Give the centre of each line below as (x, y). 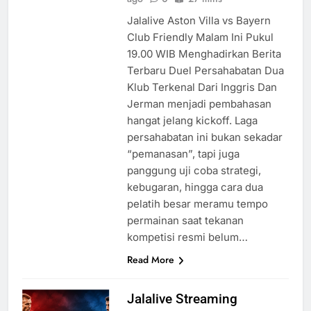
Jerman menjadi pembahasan (199, 104)
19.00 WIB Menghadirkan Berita (204, 54)
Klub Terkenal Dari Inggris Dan (202, 87)
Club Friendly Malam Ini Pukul (200, 37)
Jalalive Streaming (182, 299)
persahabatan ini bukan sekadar (204, 137)
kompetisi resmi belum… (187, 237)
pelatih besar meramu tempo (197, 204)
